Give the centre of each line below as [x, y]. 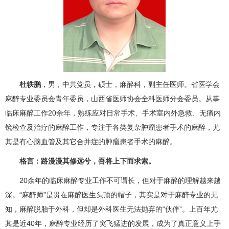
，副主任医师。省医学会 [180, 84]
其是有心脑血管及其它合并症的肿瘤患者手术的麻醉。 [91, 142]
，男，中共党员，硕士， [80, 84]
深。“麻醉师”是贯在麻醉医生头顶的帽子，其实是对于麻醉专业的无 [111, 195]
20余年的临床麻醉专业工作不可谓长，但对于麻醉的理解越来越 [113, 180]
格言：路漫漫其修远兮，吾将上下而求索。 [87, 161]
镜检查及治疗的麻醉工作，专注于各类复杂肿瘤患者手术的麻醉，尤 [112, 127]
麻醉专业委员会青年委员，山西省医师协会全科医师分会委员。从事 [112, 99]
